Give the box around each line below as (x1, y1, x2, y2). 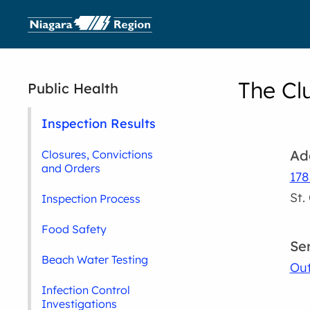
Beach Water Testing (42, 253, 149, 266)
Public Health (28, 80, 119, 97)
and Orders (42, 161, 101, 175)
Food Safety (42, 222, 107, 236)
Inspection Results (42, 116, 156, 131)
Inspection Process (42, 192, 141, 206)
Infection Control (42, 283, 131, 297)
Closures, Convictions (42, 147, 154, 161)
